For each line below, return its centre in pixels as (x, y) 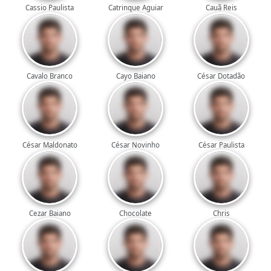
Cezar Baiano (50, 213)
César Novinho (135, 145)
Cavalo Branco (50, 76)
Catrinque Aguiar (135, 8)
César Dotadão (221, 76)
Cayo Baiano (135, 76)
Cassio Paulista (50, 8)
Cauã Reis (221, 8)
